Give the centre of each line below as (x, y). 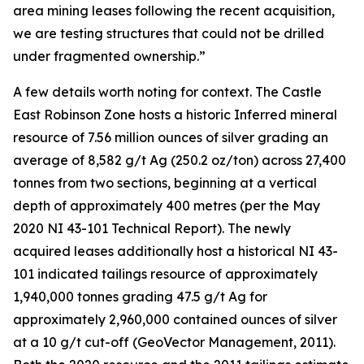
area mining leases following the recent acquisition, (174, 11)
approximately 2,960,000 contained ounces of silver (175, 319)
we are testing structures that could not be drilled (169, 33)
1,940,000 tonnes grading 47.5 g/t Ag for (140, 297)
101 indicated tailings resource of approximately (165, 274)
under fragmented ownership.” (109, 56)
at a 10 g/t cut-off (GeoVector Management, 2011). (174, 342)
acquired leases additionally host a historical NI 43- (175, 251)
